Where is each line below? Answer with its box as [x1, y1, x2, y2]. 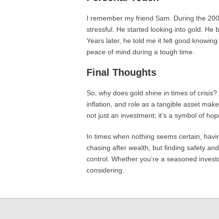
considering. [87, 166, 124, 174]
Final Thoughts [87, 67, 156, 78]
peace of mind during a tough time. [87, 48, 195, 56]
